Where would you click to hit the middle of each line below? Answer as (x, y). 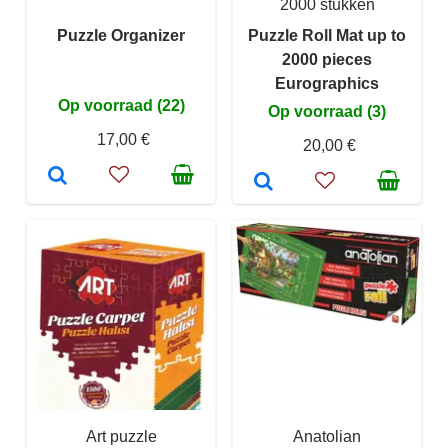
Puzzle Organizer (121, 36)
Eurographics (327, 84)
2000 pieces (327, 60)
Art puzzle (121, 437)
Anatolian (327, 437)
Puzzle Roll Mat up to (327, 36)
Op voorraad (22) (121, 106)
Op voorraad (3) (327, 112)
